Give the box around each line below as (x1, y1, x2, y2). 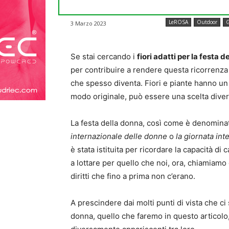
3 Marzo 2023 (71, 19, 106, 27)
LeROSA (169, 18, 188, 26)
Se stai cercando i (71, 51, 137, 61)
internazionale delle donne (71, 131, 167, 141)
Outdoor (197, 18, 217, 26)
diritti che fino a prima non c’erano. (71, 171, 195, 181)
